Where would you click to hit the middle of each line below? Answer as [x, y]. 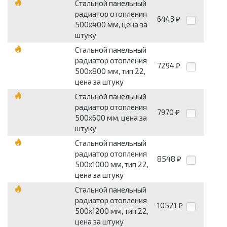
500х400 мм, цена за [111, 25]
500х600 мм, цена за [111, 118]
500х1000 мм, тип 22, [112, 164]
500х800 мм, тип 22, [110, 71]
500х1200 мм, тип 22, [112, 211]
